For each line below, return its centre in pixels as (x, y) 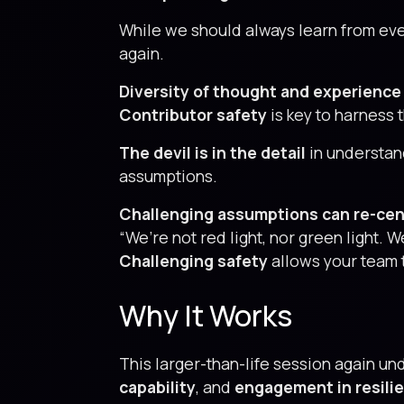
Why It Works (206, 316)
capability (157, 387)
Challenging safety (193, 261)
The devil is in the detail (212, 152)
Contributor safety (193, 115)
